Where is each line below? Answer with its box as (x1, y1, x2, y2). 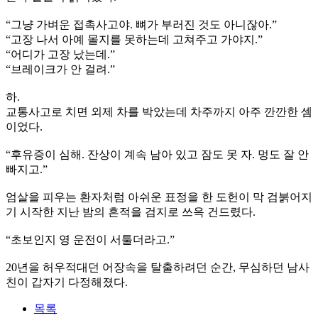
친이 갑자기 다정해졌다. (6, 275, 128, 288)
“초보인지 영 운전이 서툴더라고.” (6, 233, 175, 246)
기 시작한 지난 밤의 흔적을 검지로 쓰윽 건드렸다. (6, 205, 256, 218)
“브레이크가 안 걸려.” (6, 62, 115, 75)
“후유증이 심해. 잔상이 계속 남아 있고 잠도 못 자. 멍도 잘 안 (6, 148, 309, 160)
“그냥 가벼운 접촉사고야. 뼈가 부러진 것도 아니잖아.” (6, 18, 277, 31)
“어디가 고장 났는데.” (6, 48, 115, 60)
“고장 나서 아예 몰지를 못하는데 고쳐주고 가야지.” (6, 33, 263, 45)
